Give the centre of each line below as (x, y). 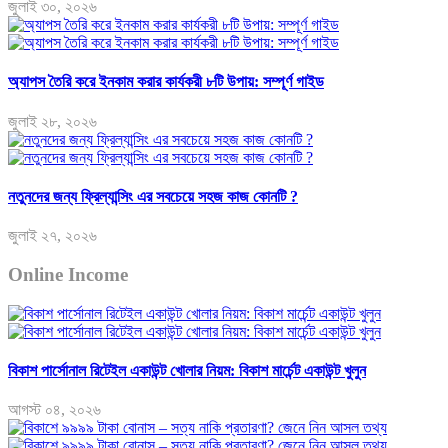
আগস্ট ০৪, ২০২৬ (54, 410)
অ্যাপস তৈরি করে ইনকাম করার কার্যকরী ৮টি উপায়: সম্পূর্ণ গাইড (166, 82)
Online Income (68, 274)
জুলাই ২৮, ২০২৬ (52, 121)
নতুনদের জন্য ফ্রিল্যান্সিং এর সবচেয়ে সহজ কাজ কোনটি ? (153, 196)
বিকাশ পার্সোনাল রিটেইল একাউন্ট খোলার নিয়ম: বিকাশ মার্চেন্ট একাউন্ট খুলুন (187, 370)
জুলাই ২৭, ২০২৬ (52, 236)
